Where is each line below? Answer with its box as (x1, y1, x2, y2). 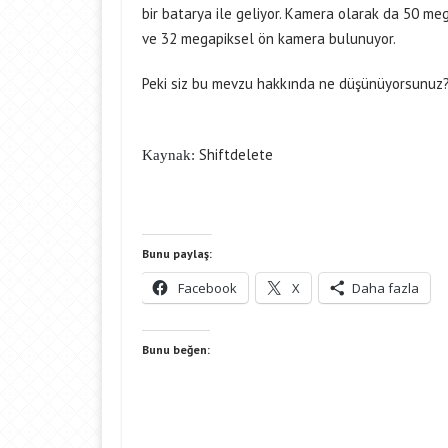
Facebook (178, 279, 237, 297)
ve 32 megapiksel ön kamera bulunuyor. (142, 29, 396, 48)
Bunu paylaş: (142, 246, 212, 261)
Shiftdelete (199, 145, 277, 164)
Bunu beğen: (142, 342, 210, 357)
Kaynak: (142, 147, 199, 163)
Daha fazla (352, 279, 419, 297)
